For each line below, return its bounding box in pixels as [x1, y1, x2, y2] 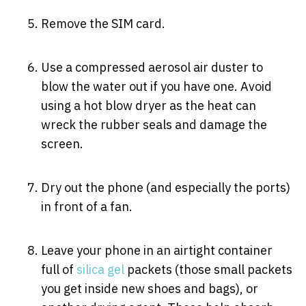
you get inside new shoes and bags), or [41, 280, 258, 296]
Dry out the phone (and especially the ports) [41, 179, 290, 195]
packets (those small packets [124, 261, 292, 277]
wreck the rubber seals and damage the [41, 116, 267, 133]
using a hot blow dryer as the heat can [41, 97, 256, 113]
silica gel [76, 261, 124, 277]
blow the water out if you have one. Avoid [41, 78, 272, 94]
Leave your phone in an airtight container [41, 242, 273, 258]
